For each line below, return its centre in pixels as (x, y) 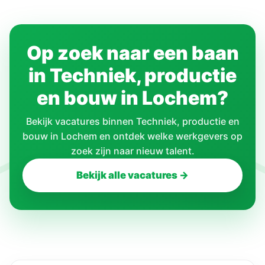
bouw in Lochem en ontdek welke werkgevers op (132, 136)
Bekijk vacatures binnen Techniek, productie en (132, 122)
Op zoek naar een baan (132, 53)
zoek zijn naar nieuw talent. (132, 151)
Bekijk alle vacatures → (132, 175)
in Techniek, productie (132, 76)
